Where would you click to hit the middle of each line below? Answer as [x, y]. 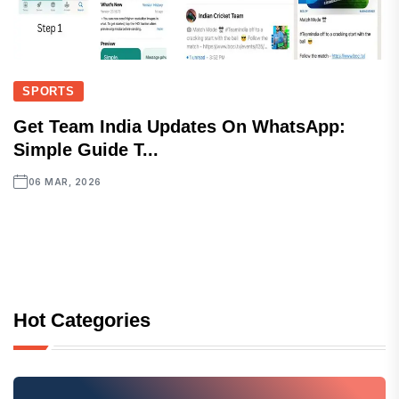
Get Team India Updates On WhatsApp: [179, 126]
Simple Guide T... [86, 150]
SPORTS [49, 91]
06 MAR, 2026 [65, 182]
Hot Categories [82, 320]
